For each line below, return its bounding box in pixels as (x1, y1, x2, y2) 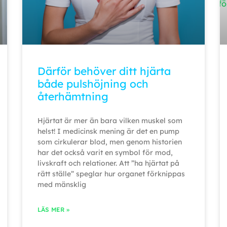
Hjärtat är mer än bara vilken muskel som (37, 116, 182, 126)
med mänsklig (37, 180, 86, 190)
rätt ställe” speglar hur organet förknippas (37, 169, 185, 179)
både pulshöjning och (37, 77, 148, 91)
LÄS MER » (37, 206, 69, 214)
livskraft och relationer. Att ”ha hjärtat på (37, 159, 179, 168)
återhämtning (37, 90, 108, 103)
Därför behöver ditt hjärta (37, 64, 171, 78)
